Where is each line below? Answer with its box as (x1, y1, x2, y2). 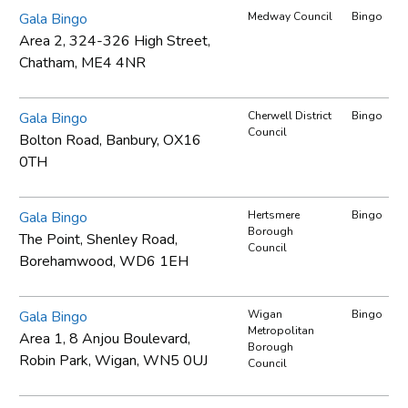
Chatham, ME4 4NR (19, 52, 146, 73)
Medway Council (248, 8, 332, 24)
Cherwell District (248, 107, 331, 123)
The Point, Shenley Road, (19, 229, 178, 250)
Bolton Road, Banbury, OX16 (19, 129, 201, 150)
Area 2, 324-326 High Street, (19, 30, 210, 51)
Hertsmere (248, 207, 300, 222)
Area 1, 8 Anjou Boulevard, (19, 328, 190, 349)
